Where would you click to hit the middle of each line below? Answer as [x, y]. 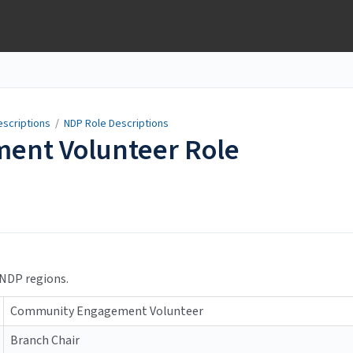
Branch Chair [45, 341]
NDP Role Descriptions [116, 124]
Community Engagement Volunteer [107, 312]
